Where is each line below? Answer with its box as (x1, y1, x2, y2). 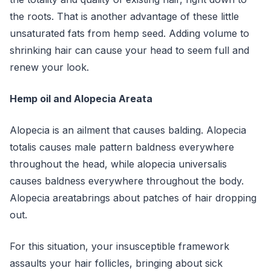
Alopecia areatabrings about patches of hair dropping (10, 192, 256, 204)
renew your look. (10, 61, 89, 73)
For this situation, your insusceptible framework (10, 240, 229, 252)
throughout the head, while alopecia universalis (10, 158, 227, 170)
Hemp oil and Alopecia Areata (10, 93, 152, 105)
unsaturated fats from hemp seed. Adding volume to (10, 27, 249, 39)
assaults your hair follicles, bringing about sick (10, 257, 223, 269)
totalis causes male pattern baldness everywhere (10, 141, 234, 153)
